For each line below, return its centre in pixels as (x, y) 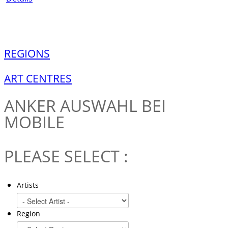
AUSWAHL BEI (111, 106)
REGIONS (27, 53)
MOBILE (34, 122)
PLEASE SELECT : (66, 156)
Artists (28, 185)
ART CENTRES (38, 78)
